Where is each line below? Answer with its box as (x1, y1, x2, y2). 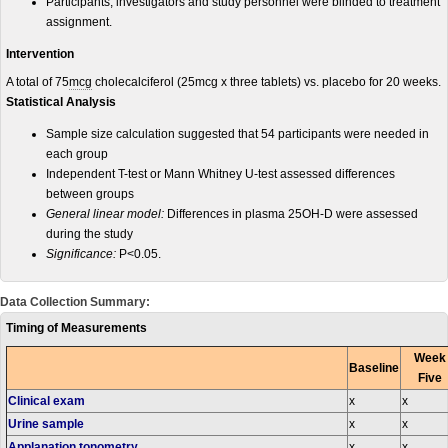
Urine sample (8, 417, 84, 431)
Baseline (349, 361, 399, 375)
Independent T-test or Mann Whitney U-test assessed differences (46, 167, 395, 181)
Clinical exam (8, 394, 85, 408)
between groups (46, 187, 134, 201)
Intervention (6, 47, 74, 61)
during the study (46, 227, 133, 241)
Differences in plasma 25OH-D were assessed (164, 207, 418, 221)
